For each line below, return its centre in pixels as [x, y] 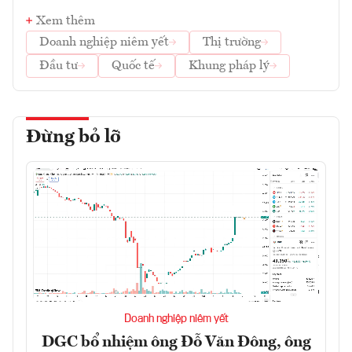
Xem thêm [66, 21]
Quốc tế [133, 66]
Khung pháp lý [229, 66]
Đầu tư [59, 66]
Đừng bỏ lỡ [73, 137]
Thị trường [232, 42]
